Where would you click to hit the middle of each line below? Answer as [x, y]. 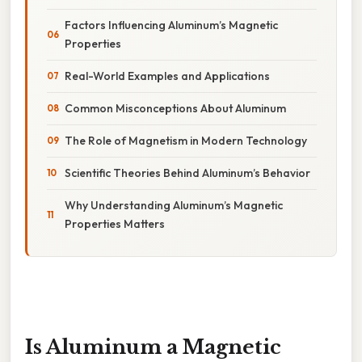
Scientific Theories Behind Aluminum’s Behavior [187, 173]
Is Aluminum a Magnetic [153, 347]
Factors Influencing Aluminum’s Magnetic [171, 25]
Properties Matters [115, 223]
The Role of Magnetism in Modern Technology [186, 140]
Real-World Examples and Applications [167, 76]
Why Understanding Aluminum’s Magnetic [174, 205]
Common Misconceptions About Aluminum [175, 108]
